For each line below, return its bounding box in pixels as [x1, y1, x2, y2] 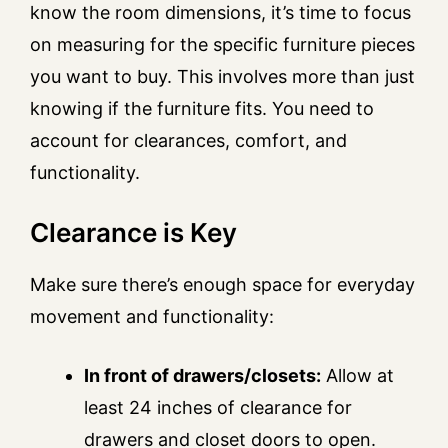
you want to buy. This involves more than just [30, 66, 415, 88]
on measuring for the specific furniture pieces [30, 34, 415, 56]
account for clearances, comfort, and [30, 130, 347, 152]
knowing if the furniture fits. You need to [30, 98, 374, 120]
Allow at [321, 365, 394, 387]
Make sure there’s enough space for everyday [30, 274, 415, 296]
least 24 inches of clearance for [84, 397, 352, 419]
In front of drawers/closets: [84, 365, 321, 387]
